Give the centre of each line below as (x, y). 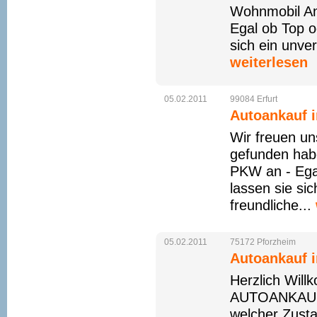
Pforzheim (276, 242)
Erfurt (267, 99)
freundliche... (273, 205)
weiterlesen (269, 62)
